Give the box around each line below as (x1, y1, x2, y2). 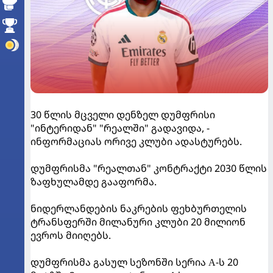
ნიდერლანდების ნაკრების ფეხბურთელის (30, 202, 247, 215)
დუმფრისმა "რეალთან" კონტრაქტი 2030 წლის (30, 161, 267, 175)
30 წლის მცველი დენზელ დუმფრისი (30, 108, 215, 121)
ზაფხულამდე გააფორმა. (30, 175, 157, 188)
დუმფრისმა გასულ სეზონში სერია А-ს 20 (30, 255, 238, 269)
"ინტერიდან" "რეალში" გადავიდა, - (30, 121, 210, 135)
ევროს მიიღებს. (30, 229, 111, 242)
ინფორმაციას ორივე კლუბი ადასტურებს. (30, 135, 242, 148)
